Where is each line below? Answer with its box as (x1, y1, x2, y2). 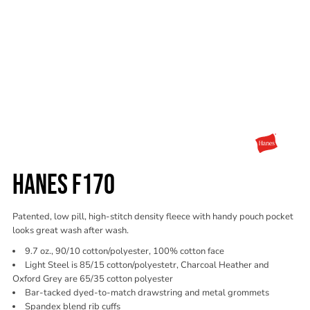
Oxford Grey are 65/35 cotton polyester (12, 273, 173, 285)
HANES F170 (12, 169, 115, 202)
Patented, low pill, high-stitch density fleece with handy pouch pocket (12, 210, 293, 223)
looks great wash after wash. (12, 224, 129, 237)
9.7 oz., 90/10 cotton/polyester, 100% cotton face (25, 245, 224, 257)
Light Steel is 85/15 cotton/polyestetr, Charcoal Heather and (25, 259, 269, 271)
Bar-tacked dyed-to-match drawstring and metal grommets (25, 286, 269, 299)
